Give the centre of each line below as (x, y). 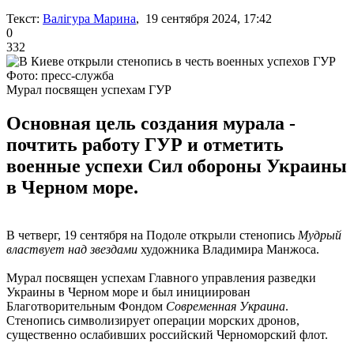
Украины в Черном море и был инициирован (128, 292)
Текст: (23, 18)
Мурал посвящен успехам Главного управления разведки (161, 277)
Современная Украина (226, 306)
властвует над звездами (72, 249)
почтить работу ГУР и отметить (145, 144)
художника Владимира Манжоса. (228, 249)
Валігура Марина (89, 18)
